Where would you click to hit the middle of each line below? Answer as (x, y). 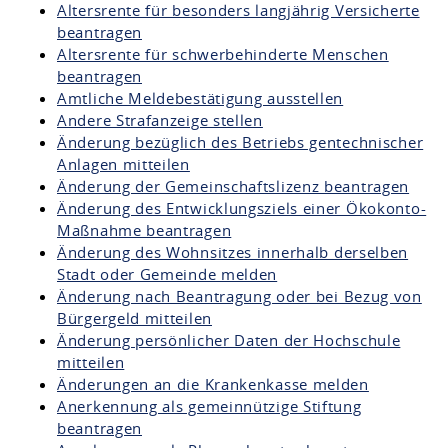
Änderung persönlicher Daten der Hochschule (229, 339)
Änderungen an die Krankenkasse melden (213, 383)
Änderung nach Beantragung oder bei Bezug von (239, 295)
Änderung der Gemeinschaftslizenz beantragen (233, 185)
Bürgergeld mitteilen (134, 317)
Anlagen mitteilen (123, 163)
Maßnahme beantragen (144, 229)
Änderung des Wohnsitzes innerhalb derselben (233, 251)
